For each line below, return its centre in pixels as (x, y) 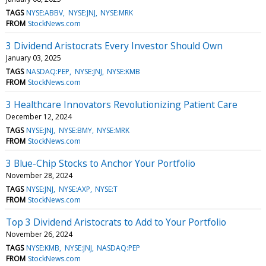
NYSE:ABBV (45, 12)
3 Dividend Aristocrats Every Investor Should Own (114, 45)
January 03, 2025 (34, 58)
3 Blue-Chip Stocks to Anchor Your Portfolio (101, 163)
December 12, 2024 (39, 116)
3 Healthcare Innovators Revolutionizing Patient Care (122, 104)
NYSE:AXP (74, 189)
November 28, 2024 (39, 175)
